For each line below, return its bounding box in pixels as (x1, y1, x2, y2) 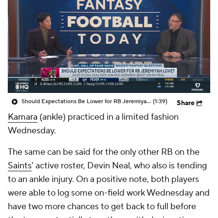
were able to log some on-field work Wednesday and (8, 187, 210, 199)
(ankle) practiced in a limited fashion (37, 111, 179, 123)
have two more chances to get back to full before (8, 201, 196, 212)
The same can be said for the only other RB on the (8, 146, 200, 158)
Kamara (8, 111, 37, 123)
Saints (8, 160, 32, 171)
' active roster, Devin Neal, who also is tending (32, 160, 207, 171)
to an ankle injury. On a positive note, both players (8, 174, 199, 185)
